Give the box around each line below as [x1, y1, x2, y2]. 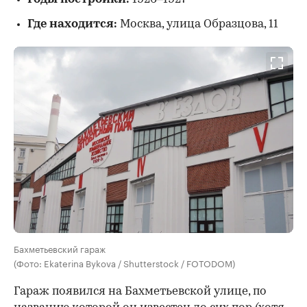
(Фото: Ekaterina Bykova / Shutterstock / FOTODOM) [14, 255, 235, 269]
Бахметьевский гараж [14, 241, 106, 255]
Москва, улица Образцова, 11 [120, 18, 278, 30]
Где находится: [27, 18, 120, 30]
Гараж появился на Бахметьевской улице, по [14, 285, 267, 297]
